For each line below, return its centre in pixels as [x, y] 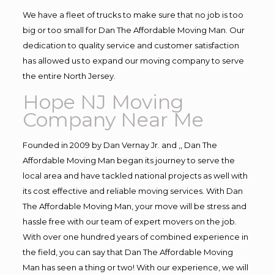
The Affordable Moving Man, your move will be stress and [134, 206]
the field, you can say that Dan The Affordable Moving [128, 252]
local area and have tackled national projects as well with [135, 175]
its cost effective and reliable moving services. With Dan [132, 191]
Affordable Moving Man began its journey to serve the [128, 160]
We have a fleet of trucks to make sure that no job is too [133, 14]
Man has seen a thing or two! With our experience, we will [135, 267]
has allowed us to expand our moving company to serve [133, 60]
